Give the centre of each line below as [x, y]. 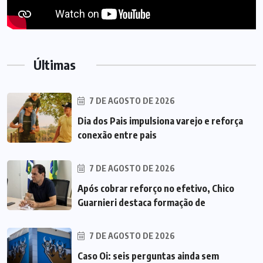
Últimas [55, 65]
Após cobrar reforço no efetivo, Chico [156, 189]
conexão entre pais [117, 135]
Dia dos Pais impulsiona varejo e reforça [160, 121]
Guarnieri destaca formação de [141, 203]
